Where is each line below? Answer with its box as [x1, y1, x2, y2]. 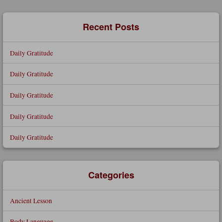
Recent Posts [83, 20, 139, 34]
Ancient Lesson [9, 195, 52, 205]
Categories [88, 168, 134, 181]
